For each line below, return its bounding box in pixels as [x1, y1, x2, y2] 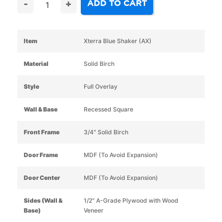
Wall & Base [24, 105, 57, 113]
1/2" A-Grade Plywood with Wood [83, 196, 178, 204]
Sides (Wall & [24, 196, 62, 204]
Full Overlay [83, 82, 117, 90]
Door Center [24, 173, 60, 181]
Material [24, 59, 49, 67]
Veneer [83, 206, 104, 214]
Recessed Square [83, 105, 133, 113]
